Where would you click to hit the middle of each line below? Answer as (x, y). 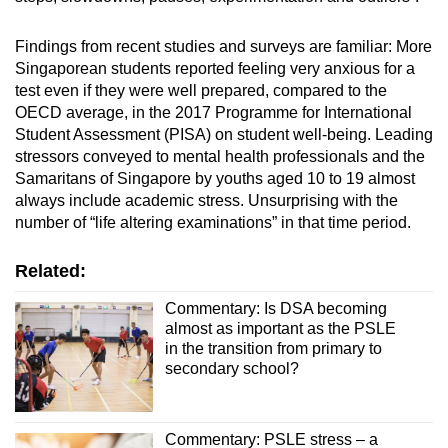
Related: (50, 270)
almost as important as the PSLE (280, 328)
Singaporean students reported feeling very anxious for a (215, 68)
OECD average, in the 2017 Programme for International (213, 112)
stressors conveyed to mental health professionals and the (220, 156)
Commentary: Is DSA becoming (275, 308)
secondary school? (231, 368)
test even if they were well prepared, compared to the (201, 90)
